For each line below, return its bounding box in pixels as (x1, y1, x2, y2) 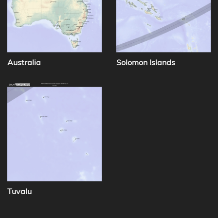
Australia (7, 57, 41, 67)
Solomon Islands (116, 57, 175, 67)
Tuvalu (7, 186, 32, 197)
